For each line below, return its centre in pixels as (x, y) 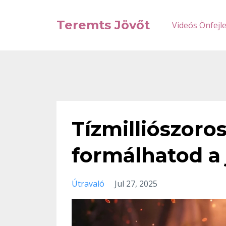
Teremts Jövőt (103, 25)
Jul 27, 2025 (136, 184)
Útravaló (88, 184)
